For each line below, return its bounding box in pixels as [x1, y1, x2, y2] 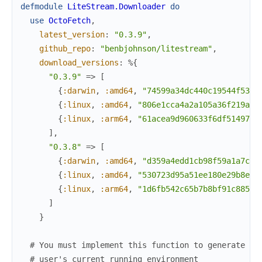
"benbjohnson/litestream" [100, 43, 212, 53]
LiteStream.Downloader [67, 1, 166, 11]
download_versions [39, 57, 119, 67]
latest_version [39, 29, 105, 39]
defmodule [20, 1, 63, 11]
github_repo [39, 43, 91, 53]
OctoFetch [49, 15, 91, 25]
